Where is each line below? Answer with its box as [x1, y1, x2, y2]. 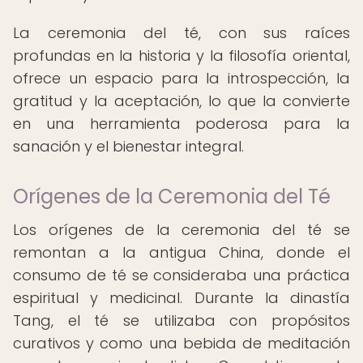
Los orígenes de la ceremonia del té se [13, 220, 350, 240]
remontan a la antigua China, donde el [13, 242, 350, 263]
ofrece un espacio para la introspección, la [13, 68, 350, 88]
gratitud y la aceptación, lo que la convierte [13, 91, 350, 111]
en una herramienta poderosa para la [13, 113, 350, 134]
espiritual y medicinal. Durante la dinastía [13, 288, 350, 308]
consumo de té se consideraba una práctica [13, 265, 350, 285]
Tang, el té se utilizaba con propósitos [13, 310, 350, 331]
